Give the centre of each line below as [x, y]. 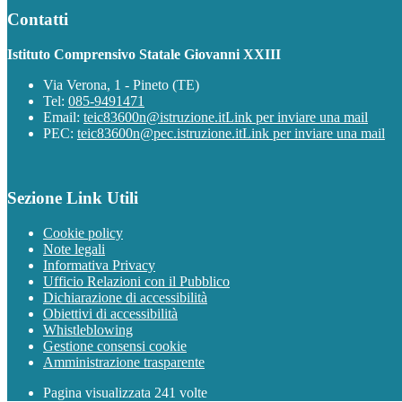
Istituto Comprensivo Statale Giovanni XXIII [144, 54]
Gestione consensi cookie [115, 346]
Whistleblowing [88, 330]
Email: [63, 117]
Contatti [38, 19]
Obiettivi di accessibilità [110, 314]
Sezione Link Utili [73, 198]
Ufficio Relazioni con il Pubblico [136, 281]
